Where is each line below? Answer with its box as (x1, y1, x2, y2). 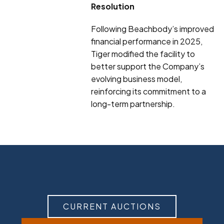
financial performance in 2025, (91, 36, 203, 47)
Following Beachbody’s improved (91, 23, 214, 34)
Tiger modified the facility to (91, 48, 195, 59)
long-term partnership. (91, 98, 175, 109)
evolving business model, (91, 73, 182, 84)
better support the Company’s (91, 61, 205, 72)
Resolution (91, 1, 135, 12)
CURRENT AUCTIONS (63, 201, 161, 212)
